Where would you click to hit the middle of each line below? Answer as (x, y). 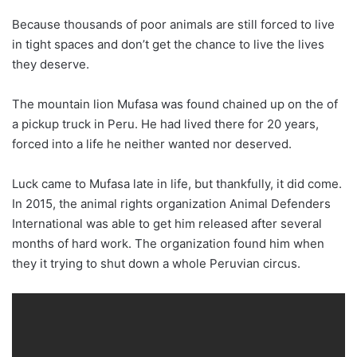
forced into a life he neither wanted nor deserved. (152, 143)
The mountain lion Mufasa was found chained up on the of (175, 104)
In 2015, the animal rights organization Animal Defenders (171, 203)
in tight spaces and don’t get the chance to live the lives (168, 44)
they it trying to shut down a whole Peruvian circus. (156, 263)
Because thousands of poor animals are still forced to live (173, 24)
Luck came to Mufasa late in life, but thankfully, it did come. (177, 183)
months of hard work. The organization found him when (168, 243)
